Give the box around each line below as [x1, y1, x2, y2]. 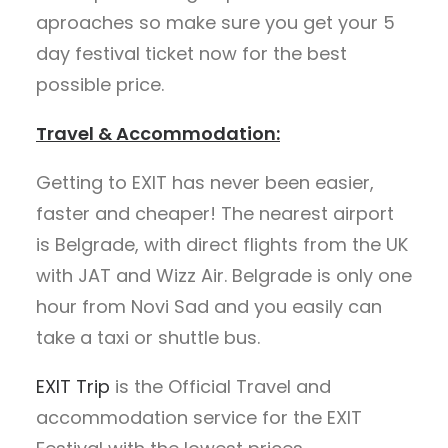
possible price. [36, 72, 164, 97]
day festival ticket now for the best [36, 41, 347, 66]
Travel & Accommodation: [36, 121, 280, 146]
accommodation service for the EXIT [36, 405, 362, 430]
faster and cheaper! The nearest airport [36, 201, 394, 226]
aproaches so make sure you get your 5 [36, 10, 395, 35]
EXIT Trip [36, 374, 110, 399]
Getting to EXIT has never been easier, [36, 170, 374, 195]
